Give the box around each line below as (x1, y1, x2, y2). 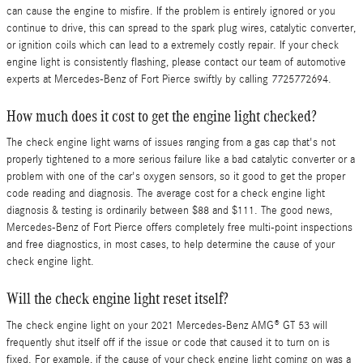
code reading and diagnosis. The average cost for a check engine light (6, 187, 325, 200)
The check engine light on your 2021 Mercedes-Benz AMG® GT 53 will (6, 318, 327, 332)
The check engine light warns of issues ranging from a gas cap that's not (6, 136, 335, 149)
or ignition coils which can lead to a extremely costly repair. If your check (6, 38, 339, 52)
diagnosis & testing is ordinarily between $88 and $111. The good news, (6, 204, 332, 217)
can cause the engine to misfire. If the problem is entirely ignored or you (6, 4, 335, 18)
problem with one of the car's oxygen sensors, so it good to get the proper (6, 170, 345, 183)
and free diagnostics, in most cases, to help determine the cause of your (6, 238, 335, 251)
